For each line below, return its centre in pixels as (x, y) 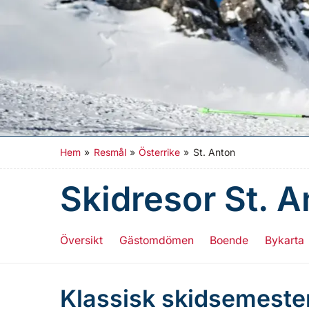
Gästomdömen (156, 241)
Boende (229, 241)
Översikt (81, 241)
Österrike (159, 152)
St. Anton (214, 152)
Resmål (110, 152)
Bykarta (284, 241)
